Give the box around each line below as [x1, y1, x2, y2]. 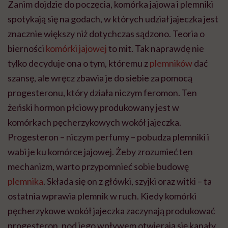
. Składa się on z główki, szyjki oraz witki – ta [43, 176, 212, 187]
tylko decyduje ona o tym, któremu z [8, 58, 150, 69]
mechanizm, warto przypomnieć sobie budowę [8, 161, 189, 173]
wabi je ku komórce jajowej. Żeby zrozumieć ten [8, 146, 193, 158]
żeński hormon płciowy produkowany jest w [8, 102, 179, 113]
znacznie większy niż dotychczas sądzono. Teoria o [8, 28, 205, 40]
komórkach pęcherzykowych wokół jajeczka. [8, 117, 181, 128]
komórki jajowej [46, 43, 107, 54]
